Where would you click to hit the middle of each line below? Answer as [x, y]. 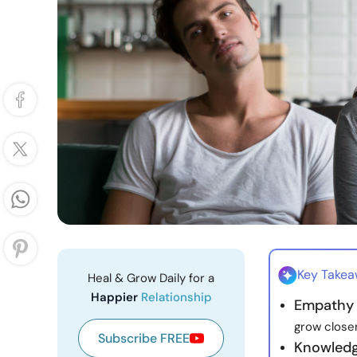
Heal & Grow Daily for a [151, 278]
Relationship [176, 297]
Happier [116, 297]
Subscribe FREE [144, 338]
